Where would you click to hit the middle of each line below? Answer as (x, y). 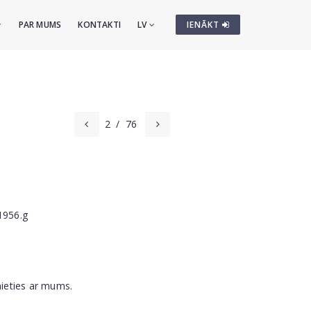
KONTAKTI (99, 25)
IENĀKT (204, 25)
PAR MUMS (40, 25)
